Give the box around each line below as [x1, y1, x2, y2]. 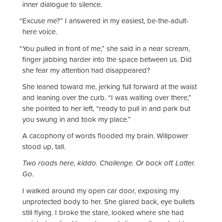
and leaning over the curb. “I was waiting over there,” [22, 92, 191, 103]
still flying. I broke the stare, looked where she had [22, 207, 184, 218]
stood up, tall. [22, 141, 65, 152]
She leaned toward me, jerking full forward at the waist [22, 81, 197, 92]
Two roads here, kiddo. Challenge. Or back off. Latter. [22, 158, 195, 168]
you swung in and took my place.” [22, 113, 131, 124]
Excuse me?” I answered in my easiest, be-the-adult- [22, 15, 189, 26]
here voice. [22, 26, 57, 37]
